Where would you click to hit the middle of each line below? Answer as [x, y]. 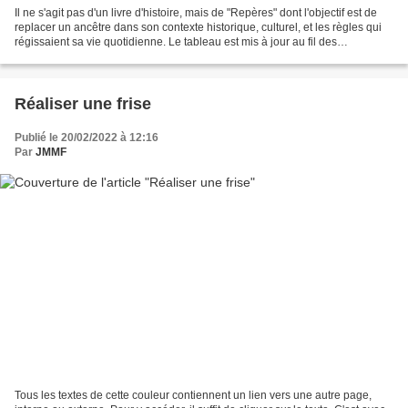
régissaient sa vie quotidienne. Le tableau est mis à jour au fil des [176, 41]
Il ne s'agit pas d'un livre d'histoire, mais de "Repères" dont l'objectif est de [196, 12]
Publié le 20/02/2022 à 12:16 [87, 137]
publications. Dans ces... [75, 56]
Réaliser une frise [83, 103]
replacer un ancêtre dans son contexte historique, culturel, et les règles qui [198, 27]
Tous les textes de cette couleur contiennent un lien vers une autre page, [193, 396]
